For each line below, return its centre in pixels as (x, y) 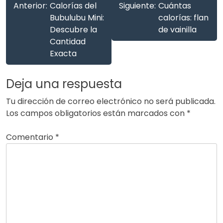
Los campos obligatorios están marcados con (96, 113)
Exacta (63, 53)
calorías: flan (183, 17)
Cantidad (68, 41)
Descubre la (73, 29)
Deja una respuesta (64, 84)
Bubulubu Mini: (77, 17)
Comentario (31, 137)
